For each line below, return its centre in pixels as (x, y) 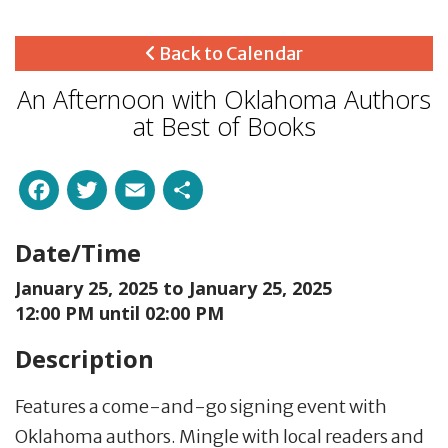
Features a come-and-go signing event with (201, 406)
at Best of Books (224, 125)
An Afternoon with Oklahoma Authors (224, 98)
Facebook (131, 185)
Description (84, 358)
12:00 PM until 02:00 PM (119, 312)
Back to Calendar (229, 53)
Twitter (162, 185)
